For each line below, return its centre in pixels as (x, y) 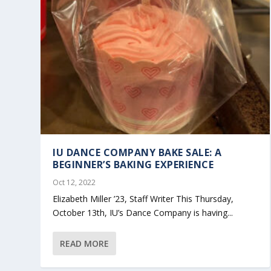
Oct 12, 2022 (74, 182)
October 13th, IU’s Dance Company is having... (143, 212)
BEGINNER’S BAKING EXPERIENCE (133, 164)
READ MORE (85, 243)
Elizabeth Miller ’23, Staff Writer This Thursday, (143, 198)
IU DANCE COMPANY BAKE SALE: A (137, 152)
